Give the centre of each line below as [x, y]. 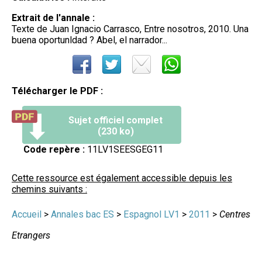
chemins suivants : [49, 189]
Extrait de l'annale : [53, 18]
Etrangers [31, 235]
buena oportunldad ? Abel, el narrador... [89, 40]
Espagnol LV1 [151, 214]
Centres [235, 214]
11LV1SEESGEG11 [124, 149]
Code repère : [54, 149]
